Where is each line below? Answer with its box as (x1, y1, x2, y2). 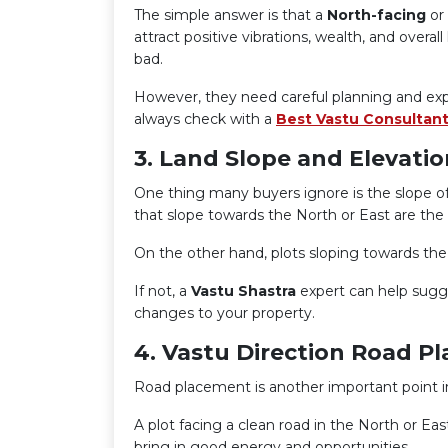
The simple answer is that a (134, 6, 327, 24)
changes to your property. (134, 304, 315, 322)
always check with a (134, 110, 276, 128)
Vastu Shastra (191, 282, 296, 300)
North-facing (327, 6, 426, 24)
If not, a (134, 282, 191, 300)
